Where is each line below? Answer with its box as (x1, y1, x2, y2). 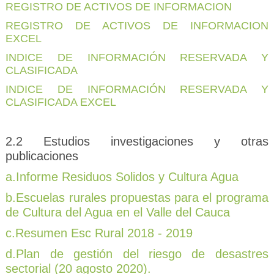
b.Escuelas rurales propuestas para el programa (6, 191, 268, 205)
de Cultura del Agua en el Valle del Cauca (6, 206, 231, 220)
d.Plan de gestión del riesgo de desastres (6, 247, 268, 261)
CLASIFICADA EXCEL (6, 96, 117, 109)
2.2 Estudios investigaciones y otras (6, 135, 268, 149)
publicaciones (6, 149, 79, 163)
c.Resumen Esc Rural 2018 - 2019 (6, 226, 193, 240)
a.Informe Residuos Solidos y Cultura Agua (6, 170, 239, 184)
